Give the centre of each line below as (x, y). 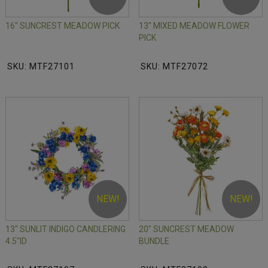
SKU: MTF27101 (41, 67)
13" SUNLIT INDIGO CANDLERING (66, 229)
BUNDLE (154, 241)
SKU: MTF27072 (174, 67)
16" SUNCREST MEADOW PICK (63, 26)
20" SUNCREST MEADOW (186, 229)
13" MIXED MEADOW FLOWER (194, 26)
